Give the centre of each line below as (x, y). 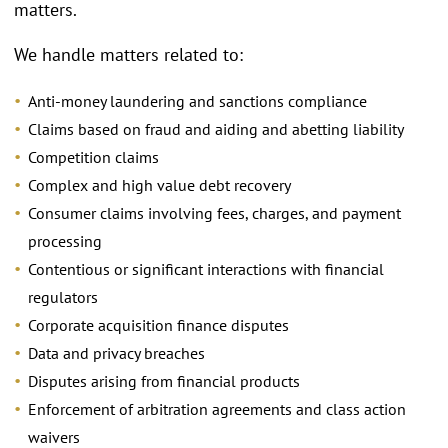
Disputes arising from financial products (164, 380)
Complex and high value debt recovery (159, 184)
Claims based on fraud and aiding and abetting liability (216, 128)
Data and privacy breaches (116, 352)
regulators (63, 296)
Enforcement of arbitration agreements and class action (217, 408)
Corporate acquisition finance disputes (158, 324)
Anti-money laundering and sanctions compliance (197, 100)
